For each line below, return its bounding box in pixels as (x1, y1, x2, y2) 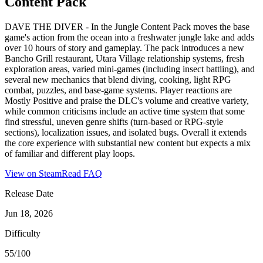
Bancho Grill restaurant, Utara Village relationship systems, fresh (5, 53, 244, 63)
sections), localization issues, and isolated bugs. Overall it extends (5, 127, 247, 137)
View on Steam (5, 168, 62, 178)
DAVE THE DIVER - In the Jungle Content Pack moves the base (5, 21, 249, 32)
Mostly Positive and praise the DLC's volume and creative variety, (5, 95, 249, 106)
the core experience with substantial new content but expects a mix (5, 137, 251, 148)
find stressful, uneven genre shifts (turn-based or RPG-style (5, 116, 223, 127)
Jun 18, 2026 (5, 208, 53, 218)
